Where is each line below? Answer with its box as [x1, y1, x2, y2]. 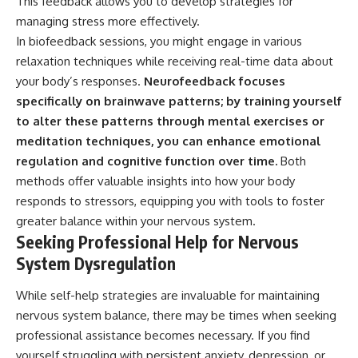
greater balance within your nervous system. [16, 213, 256, 229]
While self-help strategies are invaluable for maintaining [16, 287, 320, 303]
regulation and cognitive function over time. [16, 153, 277, 169]
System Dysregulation [16, 253, 176, 275]
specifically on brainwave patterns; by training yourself [16, 93, 342, 109]
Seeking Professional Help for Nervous [16, 231, 299, 253]
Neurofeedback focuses [141, 74, 285, 89]
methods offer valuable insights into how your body [16, 173, 295, 189]
